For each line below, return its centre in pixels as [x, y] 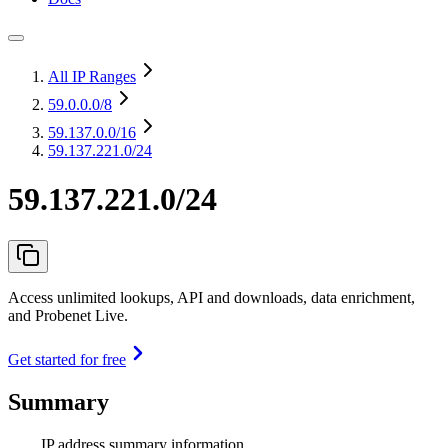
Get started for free [67, 359]
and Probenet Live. [68, 315]
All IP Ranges [92, 76]
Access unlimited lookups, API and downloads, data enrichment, [211, 297]
